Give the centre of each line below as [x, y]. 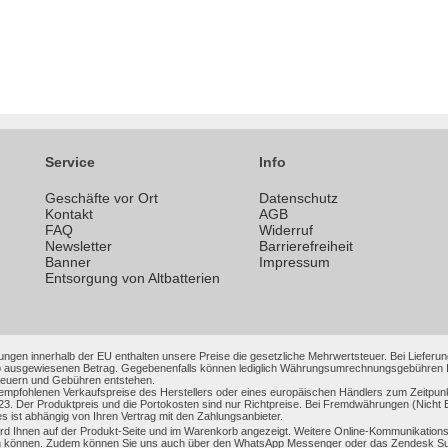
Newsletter [78, 246]
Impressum [294, 262]
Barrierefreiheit [306, 246]
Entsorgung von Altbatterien [132, 278]
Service [70, 162]
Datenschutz [298, 198]
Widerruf [286, 230]
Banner [68, 262]
